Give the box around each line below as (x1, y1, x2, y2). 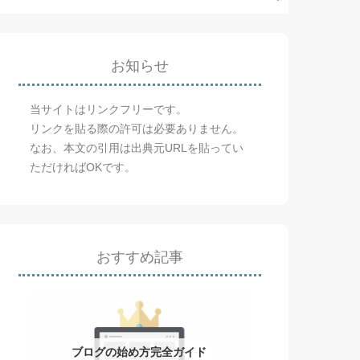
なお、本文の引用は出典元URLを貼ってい (30, 141, 244, 154)
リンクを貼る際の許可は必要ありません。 (30, 122, 244, 135)
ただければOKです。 (30, 161, 137, 174)
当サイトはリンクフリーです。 (30, 103, 188, 116)
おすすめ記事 (96, 248, 183, 265)
